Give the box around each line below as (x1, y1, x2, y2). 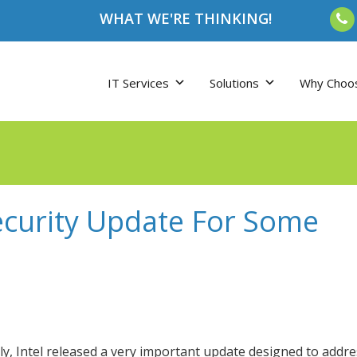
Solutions (210, 75, 259, 91)
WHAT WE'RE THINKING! (100, 9, 272, 28)
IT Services (108, 75, 169, 91)
